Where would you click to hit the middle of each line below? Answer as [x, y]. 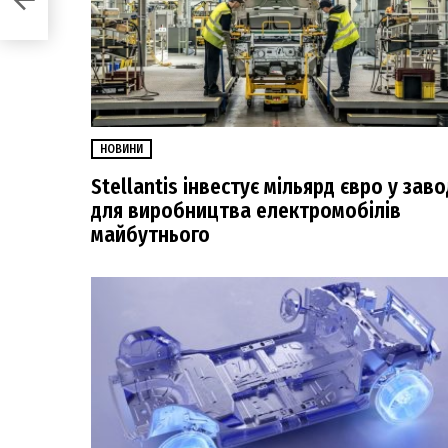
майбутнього [150, 235]
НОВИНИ [121, 149]
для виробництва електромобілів [246, 211]
